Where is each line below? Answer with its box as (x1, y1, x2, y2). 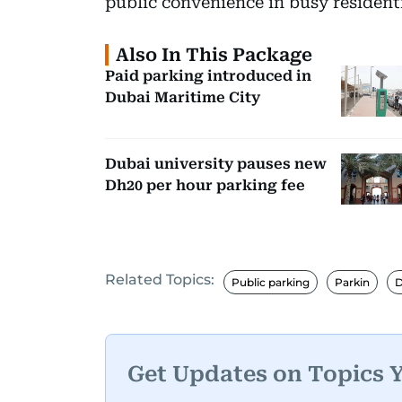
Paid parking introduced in (105, 66, 311, 84)
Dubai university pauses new (105, 154, 327, 172)
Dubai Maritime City (105, 88, 260, 106)
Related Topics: (105, 271, 214, 289)
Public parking (232, 275, 310, 290)
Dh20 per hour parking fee (105, 176, 305, 194)
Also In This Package (116, 43, 312, 66)
